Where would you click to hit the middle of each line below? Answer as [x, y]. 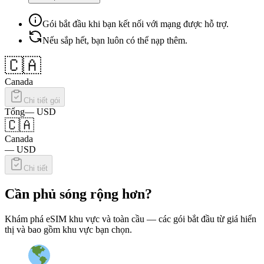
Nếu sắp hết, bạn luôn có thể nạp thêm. [115, 41]
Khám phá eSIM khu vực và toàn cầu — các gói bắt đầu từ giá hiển [131, 219]
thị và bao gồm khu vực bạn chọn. [68, 229]
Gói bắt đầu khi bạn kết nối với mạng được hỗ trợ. [136, 24]
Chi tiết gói [42, 101]
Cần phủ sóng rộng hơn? [78, 194]
